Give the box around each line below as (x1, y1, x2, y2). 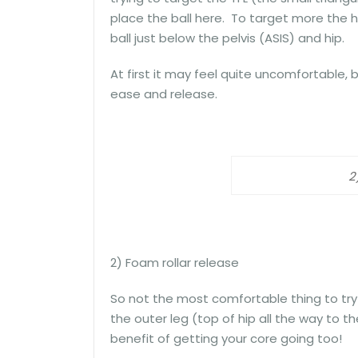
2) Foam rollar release (110, 253, 239, 271)
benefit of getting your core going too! (110, 329, 342, 347)
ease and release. (110, 86, 217, 103)
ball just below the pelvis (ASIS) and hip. (110, 30, 344, 47)
